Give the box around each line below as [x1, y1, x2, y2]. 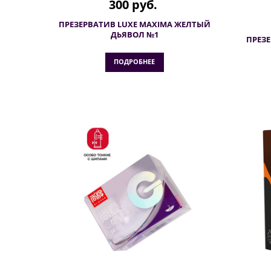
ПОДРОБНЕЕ [113, 57, 155, 66]
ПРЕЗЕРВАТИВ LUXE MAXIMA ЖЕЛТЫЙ [58, 19, 211, 30]
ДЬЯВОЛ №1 [110, 29, 158, 40]
